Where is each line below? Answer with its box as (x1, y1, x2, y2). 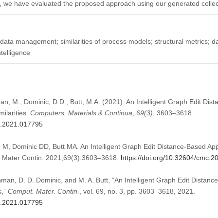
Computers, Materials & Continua (30, 109, 132, 117)
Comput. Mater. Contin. (7, 187, 79, 195)
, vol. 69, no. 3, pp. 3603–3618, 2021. (79, 187, 195, 195)
